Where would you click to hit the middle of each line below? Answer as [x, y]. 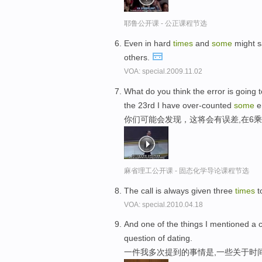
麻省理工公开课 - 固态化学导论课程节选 [187, 170]
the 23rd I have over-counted [179, 105]
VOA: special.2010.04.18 [163, 204]
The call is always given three [180, 190]
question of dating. [158, 238]
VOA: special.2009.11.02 [163, 71]
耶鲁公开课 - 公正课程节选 [166, 24]
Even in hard [149, 43]
